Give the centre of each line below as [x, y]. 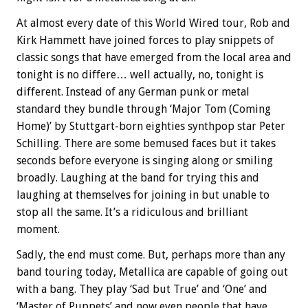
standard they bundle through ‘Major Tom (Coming [144, 109]
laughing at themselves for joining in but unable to [143, 195]
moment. [38, 229]
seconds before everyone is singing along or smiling [145, 160]
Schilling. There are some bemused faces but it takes [146, 143]
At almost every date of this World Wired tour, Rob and [153, 23]
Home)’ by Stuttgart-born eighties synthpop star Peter [151, 126]
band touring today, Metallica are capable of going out [152, 272]
